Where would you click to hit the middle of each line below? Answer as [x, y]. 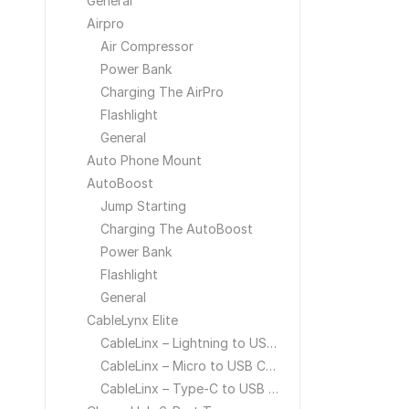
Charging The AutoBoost [177, 229]
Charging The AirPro [162, 92]
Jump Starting [143, 206]
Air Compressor [147, 46]
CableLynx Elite [132, 320]
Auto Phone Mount [144, 160]
